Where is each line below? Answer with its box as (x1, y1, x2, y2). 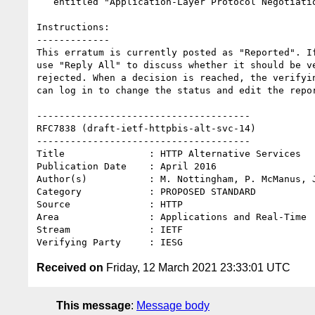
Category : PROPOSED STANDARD (37, 186, 256, 197)
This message (56, 299, 131, 311)
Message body (136, 299, 210, 311)
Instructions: (37, 21, 110, 32)
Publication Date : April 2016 (37, 160, 217, 172)
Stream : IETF (37, 224, 183, 235)
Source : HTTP (37, 198, 183, 210)
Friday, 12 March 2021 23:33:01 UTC (103, 261, 290, 274)
